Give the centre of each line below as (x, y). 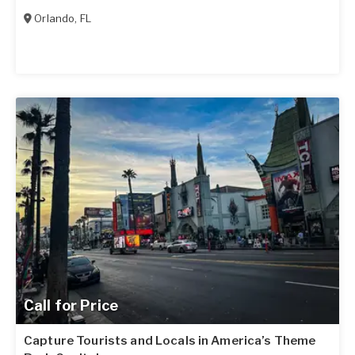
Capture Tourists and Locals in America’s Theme (170, 340)
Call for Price (71, 305)
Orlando (55, 18)
